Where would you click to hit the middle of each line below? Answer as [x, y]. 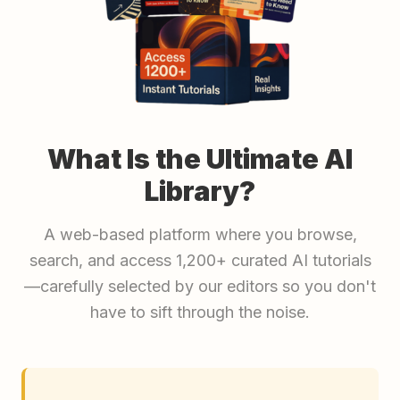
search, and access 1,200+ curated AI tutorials [200, 261]
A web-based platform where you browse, [200, 235]
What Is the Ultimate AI [200, 159]
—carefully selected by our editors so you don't [200, 287]
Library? [200, 192]
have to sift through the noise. [200, 312]
